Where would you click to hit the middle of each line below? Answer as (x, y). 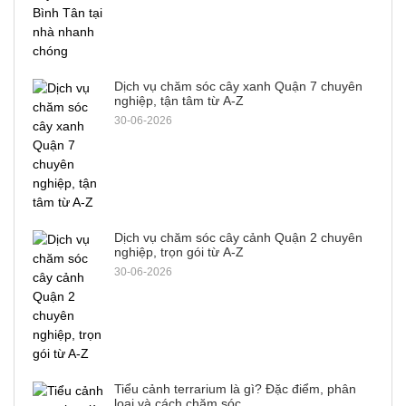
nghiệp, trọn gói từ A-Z (179, 252)
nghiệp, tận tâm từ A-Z (179, 101)
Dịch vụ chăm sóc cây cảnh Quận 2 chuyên (238, 238)
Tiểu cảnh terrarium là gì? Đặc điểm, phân (235, 389)
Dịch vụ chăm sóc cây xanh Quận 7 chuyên (238, 87)
